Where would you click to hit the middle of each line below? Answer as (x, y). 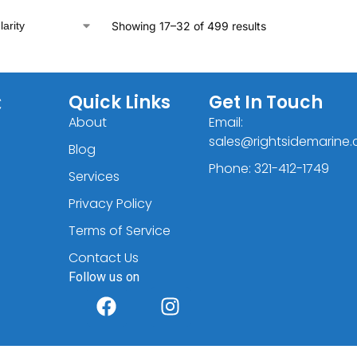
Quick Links (119, 102)
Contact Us (103, 257)
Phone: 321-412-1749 (269, 168)
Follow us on (104, 277)
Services (94, 176)
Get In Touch (266, 102)
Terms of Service (119, 230)
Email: (226, 122)
